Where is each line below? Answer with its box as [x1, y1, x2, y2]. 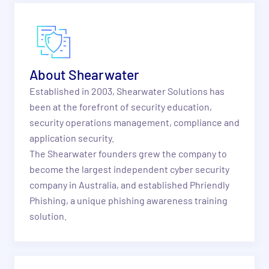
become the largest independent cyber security [29, 163, 229, 175]
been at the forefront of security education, [29, 100, 212, 112]
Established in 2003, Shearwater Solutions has [29, 85, 225, 97]
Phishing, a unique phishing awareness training [29, 194, 228, 206]
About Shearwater [29, 65, 139, 83]
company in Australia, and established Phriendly [29, 178, 229, 190]
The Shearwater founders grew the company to [29, 147, 227, 159]
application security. [29, 131, 114, 144]
